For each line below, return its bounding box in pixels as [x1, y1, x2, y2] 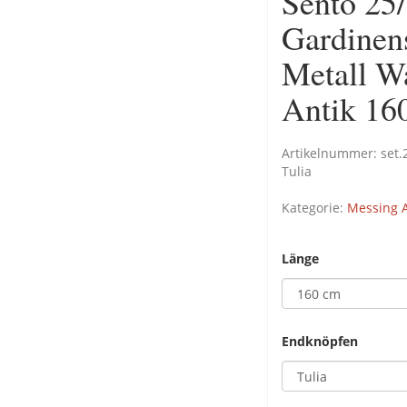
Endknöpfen [282, 333, 358, 350]
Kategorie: [282, 199, 347, 216]
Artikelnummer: [282, 144, 381, 162]
